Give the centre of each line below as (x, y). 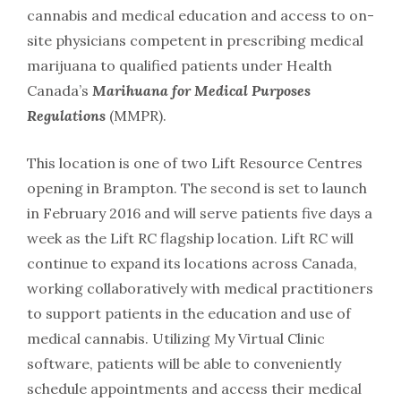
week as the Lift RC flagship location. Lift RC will (190, 238)
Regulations (66, 115)
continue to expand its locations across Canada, (192, 263)
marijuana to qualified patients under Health (179, 65)
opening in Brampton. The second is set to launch (197, 188)
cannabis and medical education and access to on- (200, 15)
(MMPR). (136, 115)
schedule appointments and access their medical (194, 388)
